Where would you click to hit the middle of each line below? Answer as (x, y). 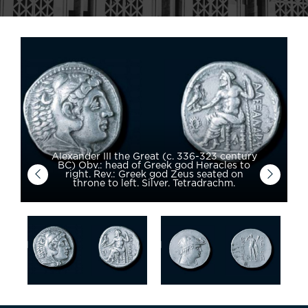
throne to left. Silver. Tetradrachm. (154, 184)
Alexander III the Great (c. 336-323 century (154, 157)
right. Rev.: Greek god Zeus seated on (154, 175)
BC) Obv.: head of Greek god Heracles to (154, 166)
